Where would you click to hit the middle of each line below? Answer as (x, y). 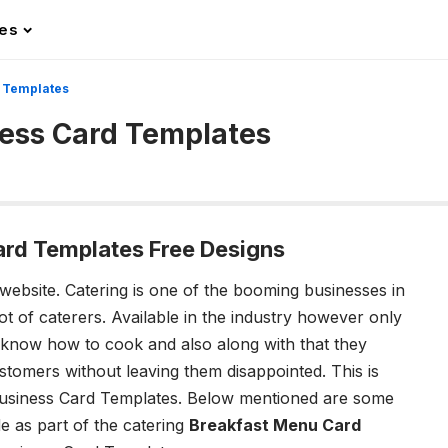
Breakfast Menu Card (275, 425)
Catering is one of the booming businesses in (235, 290)
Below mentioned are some (290, 398)
